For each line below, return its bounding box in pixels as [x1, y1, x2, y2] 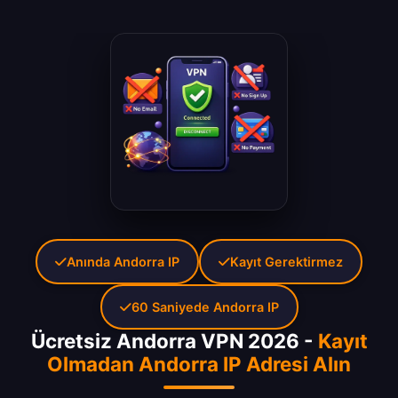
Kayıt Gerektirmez [230, 254, 343, 270]
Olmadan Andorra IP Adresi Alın [47, 352, 351, 377]
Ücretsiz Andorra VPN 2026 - [30, 329, 318, 354]
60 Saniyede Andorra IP [131, 299, 279, 315]
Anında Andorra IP [67, 254, 179, 270]
